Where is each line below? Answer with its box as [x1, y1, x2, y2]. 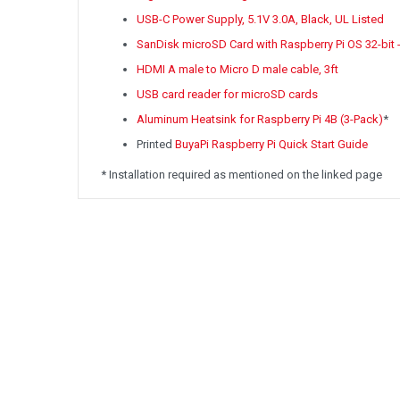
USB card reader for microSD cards [137, 87, 318, 102]
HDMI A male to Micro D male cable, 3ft [137, 62, 338, 77]
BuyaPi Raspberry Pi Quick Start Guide [175, 137, 368, 152]
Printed [137, 137, 175, 152]
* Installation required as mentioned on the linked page [101, 168, 382, 182]
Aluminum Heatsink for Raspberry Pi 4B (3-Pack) [137, 112, 383, 127]
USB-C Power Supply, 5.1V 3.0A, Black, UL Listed [137, 12, 384, 27]
